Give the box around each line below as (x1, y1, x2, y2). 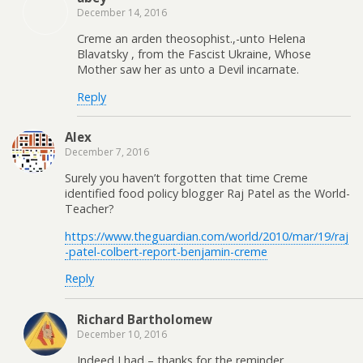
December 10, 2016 (77, 327, 167, 341)
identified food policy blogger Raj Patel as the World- (65, 186, 350, 202)
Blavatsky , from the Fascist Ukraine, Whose (77, 46, 311, 62)
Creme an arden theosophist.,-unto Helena (77, 31, 305, 47)
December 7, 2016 (65, 144, 149, 159)
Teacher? (65, 201, 114, 217)
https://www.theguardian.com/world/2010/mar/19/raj (65, 228, 348, 244)
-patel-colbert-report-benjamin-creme (65, 243, 267, 259)
